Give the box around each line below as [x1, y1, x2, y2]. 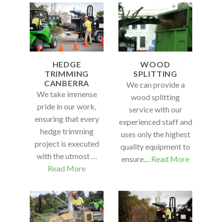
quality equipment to [120, 142, 190, 152]
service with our [128, 105, 182, 114]
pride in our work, [37, 102, 96, 111]
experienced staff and [118, 117, 192, 127]
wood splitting [131, 92, 180, 102]
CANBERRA [44, 78, 90, 88]
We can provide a [126, 80, 185, 90]
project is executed [34, 139, 99, 149]
